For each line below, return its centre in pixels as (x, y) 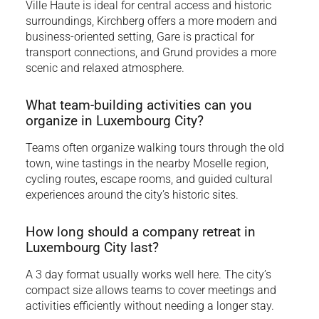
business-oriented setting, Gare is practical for (140, 36)
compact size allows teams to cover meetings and (151, 290)
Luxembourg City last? (92, 247)
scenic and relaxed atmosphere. (105, 68)
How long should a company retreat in (140, 231)
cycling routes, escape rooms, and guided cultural (149, 179)
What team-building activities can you (138, 105)
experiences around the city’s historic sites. (132, 194)
